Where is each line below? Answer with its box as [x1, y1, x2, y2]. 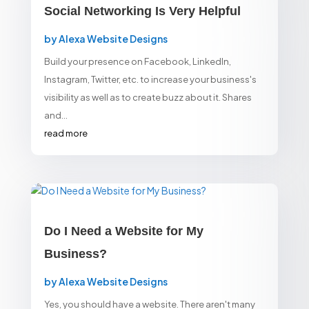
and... [43, 109, 68, 121]
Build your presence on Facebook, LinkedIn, [43, 55, 231, 67]
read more [43, 127, 88, 139]
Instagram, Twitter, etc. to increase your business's [43, 73, 257, 85]
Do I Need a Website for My [43, 223, 203, 238]
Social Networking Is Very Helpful [43, 3, 241, 18]
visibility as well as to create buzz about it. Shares [43, 91, 252, 103]
